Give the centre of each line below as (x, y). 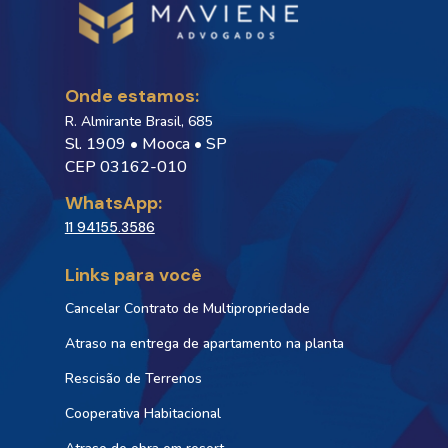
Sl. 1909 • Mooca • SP (145, 143)
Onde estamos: (131, 95)
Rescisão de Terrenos (133, 378)
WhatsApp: (113, 202)
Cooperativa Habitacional (142, 413)
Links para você (133, 274)
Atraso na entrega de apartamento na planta (204, 343)
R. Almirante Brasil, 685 (138, 121)
